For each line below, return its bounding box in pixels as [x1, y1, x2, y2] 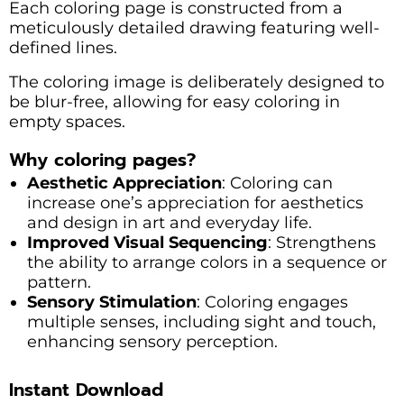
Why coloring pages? [9, 145, 196, 173]
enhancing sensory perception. [27, 331, 278, 352]
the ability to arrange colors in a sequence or [27, 252, 387, 272]
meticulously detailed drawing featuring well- [9, 17, 380, 38]
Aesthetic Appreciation [27, 172, 222, 193]
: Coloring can [222, 172, 333, 193]
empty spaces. [9, 111, 125, 132]
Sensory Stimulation [27, 291, 197, 312]
